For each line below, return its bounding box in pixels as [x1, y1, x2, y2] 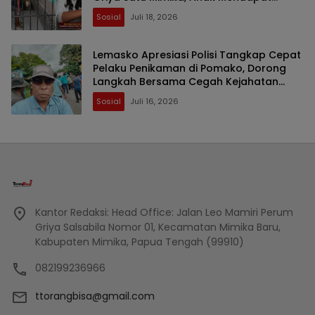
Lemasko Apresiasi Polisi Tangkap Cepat [93, 47, 301, 62]
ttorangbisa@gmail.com [35, 289, 155, 304]
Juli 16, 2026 [130, 95, 179, 107]
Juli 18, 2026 [130, 11, 178, 22]
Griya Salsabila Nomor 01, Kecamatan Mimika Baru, [35, 220, 281, 235]
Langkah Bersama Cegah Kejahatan [93, 74, 278, 89]
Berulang [93, 87, 139, 102]
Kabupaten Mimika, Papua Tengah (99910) [35, 235, 244, 250]
